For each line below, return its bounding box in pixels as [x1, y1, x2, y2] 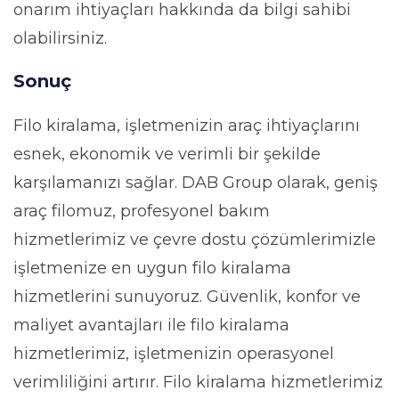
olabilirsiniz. [13, 28, 107, 48]
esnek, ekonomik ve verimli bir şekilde [13, 143, 321, 164]
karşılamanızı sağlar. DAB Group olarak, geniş [13, 172, 378, 192]
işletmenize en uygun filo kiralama [13, 257, 291, 278]
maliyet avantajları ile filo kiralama [13, 314, 289, 335]
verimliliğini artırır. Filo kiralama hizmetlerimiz [13, 371, 383, 392]
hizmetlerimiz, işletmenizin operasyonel [13, 343, 334, 363]
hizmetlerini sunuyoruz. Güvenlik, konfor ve [13, 286, 361, 306]
